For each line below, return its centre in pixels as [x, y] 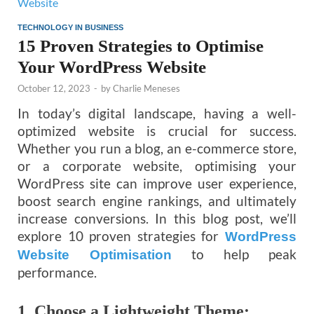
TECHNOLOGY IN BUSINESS [70, 28]
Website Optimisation [95, 255]
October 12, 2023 [54, 89]
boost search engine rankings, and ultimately [157, 201]
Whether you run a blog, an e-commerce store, [157, 149]
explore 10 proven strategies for [118, 236]
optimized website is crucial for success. [157, 131]
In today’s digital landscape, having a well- [157, 114]
